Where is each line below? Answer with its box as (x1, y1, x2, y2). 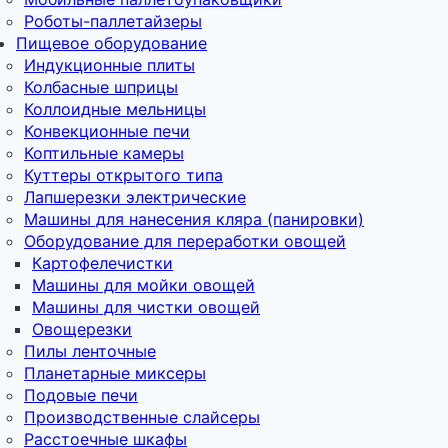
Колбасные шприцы (24, 76, 178, 97)
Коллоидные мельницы (24, 98, 206, 119)
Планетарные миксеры (24, 362, 206, 383)
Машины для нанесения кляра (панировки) (24, 208, 364, 229)
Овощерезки (32, 318, 132, 339)
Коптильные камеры (24, 142, 184, 163)
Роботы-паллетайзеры (24, 10, 202, 31)
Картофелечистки (32, 252, 173, 273)
